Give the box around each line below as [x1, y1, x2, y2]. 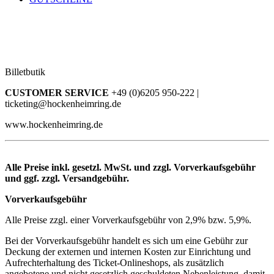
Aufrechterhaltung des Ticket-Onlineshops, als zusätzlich [5, 257, 224, 268]
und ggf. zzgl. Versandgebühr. [5, 172, 129, 183]
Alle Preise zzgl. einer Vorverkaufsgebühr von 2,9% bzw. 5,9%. [5, 214, 251, 225]
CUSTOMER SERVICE [5, 87, 111, 98]
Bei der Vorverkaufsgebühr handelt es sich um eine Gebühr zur [5, 235, 248, 246]
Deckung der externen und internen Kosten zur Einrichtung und [5, 246, 251, 257]
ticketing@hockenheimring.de [5, 98, 121, 109]
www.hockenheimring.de [5, 119, 103, 130]
